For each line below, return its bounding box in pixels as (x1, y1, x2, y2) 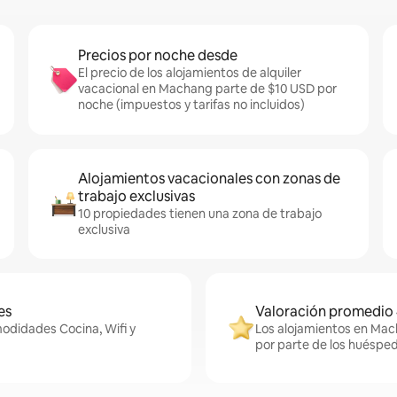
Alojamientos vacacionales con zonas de (78, 169, 340, 188)
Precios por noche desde (78, 46, 237, 65)
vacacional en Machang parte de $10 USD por (78, 81, 337, 97)
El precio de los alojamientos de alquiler (78, 65, 301, 81)
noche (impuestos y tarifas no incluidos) (78, 97, 305, 113)
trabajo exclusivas (78, 187, 195, 206)
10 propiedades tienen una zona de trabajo (78, 206, 322, 222)
